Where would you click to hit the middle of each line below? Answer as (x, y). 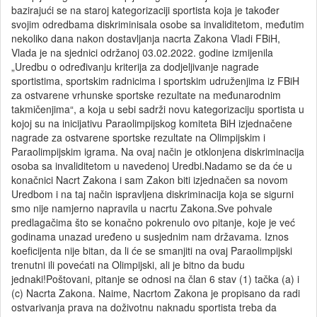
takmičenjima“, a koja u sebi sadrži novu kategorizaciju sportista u (158, 109)
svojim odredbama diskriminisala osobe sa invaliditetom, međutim (158, 24)
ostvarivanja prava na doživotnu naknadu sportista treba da (144, 307)
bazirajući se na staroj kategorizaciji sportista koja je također (145, 10)
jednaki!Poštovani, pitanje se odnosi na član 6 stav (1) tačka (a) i (155, 278)
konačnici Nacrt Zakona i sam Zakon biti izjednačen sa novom (150, 179)
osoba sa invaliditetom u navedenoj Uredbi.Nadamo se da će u (152, 165)
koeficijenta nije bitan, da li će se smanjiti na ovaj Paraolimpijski (152, 250)
